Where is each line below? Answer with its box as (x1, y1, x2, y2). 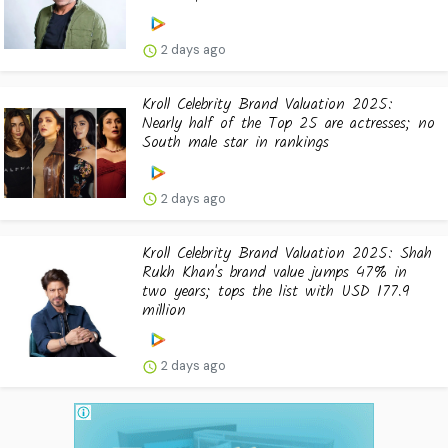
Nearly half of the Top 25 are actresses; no (142, 110, 435, 136)
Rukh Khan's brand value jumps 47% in (142, 259, 407, 285)
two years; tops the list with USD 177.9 (142, 278, 410, 304)
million (142, 297, 186, 323)
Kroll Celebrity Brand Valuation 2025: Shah (142, 240, 432, 266)
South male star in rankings (142, 129, 329, 155)
